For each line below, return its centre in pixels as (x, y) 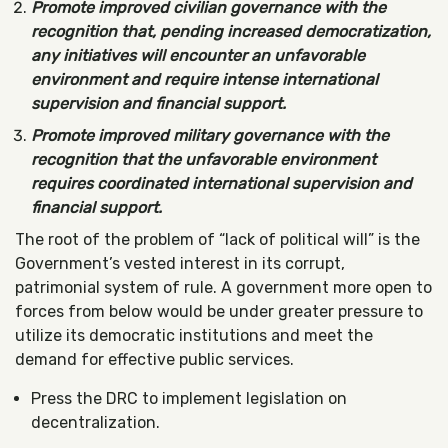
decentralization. (95, 422)
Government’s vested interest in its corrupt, (180, 263)
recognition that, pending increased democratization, (231, 31)
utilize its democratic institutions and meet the (194, 335)
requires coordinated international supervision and (221, 183)
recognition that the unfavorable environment (203, 159)
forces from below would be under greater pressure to (219, 311)
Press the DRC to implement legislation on (189, 398)
